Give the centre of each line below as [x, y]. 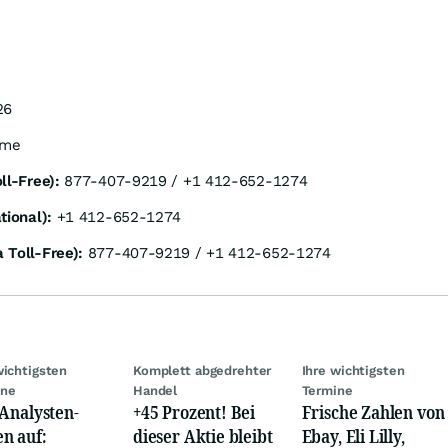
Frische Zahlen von [373, 411]
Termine [327, 390]
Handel [155, 390]
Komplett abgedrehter [202, 370]
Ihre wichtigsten [353, 370]
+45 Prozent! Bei [194, 411]
